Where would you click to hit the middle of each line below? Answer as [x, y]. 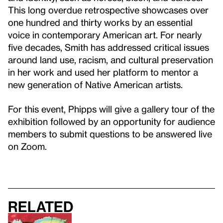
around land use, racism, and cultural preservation [111, 59]
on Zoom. [29, 146]
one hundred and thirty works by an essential [100, 22]
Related [41, 206]
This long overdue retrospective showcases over [108, 9]
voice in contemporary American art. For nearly [105, 34]
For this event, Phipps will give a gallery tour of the [111, 109]
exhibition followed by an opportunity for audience [111, 121]
